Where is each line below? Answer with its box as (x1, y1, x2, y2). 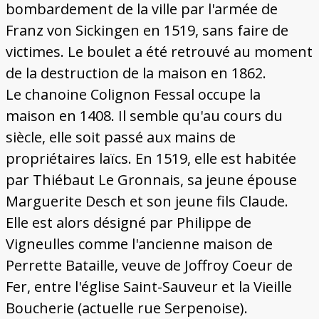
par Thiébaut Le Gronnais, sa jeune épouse (5, 170, 297, 190)
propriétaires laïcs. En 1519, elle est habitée (5, 149, 296, 169)
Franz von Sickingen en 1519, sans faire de (5, 21, 288, 41)
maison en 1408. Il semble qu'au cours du (5, 106, 283, 126)
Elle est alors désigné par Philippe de (5, 213, 251, 233)
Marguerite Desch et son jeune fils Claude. (5, 192, 288, 211)
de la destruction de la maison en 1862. (5, 63, 266, 83)
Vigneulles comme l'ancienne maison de (5, 234, 273, 254)
